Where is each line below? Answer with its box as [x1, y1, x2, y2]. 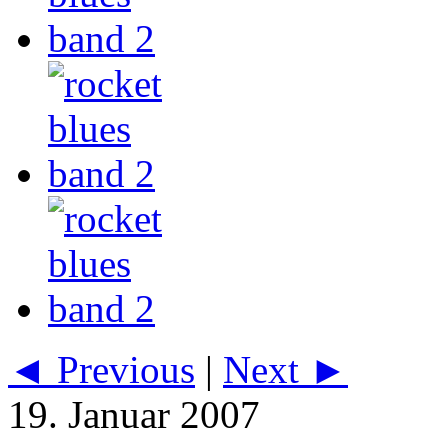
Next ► [223, 348, 348, 392]
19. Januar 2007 [8, 393, 260, 437]
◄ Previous [8, 348, 195, 392]
